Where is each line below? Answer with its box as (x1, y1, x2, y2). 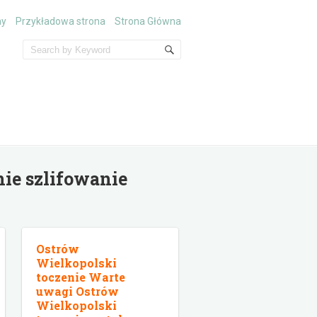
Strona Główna (114, 16, 181, 27)
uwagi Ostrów (36, 284, 119, 299)
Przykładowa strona (15, 16, 105, 27)
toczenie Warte (36, 270, 125, 284)
